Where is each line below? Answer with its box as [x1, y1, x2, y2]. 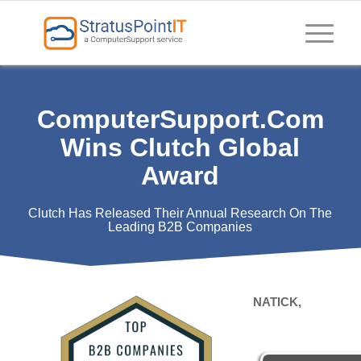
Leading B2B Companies [108, 220, 253, 234]
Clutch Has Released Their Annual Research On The [28, 206, 333, 220]
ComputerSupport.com [36, 105, 324, 134]
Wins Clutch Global [60, 133, 301, 162]
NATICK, [252, 294, 301, 309]
